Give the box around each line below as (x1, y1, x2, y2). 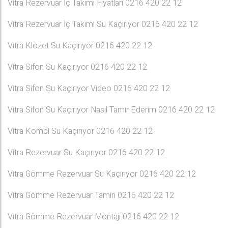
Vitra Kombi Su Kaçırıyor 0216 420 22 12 (8, 125, 153, 137)
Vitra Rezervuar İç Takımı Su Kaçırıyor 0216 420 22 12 (8, 18, 198, 31)
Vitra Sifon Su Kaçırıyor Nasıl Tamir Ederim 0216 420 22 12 (8, 104, 215, 116)
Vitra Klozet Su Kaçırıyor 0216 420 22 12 (8, 40, 152, 52)
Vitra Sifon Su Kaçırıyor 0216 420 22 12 (8, 61, 147, 73)
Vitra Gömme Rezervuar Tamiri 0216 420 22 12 (8, 189, 174, 202)
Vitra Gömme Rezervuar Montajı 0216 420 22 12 (8, 211, 179, 223)
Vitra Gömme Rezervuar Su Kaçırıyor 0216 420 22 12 (8, 168, 196, 180)
